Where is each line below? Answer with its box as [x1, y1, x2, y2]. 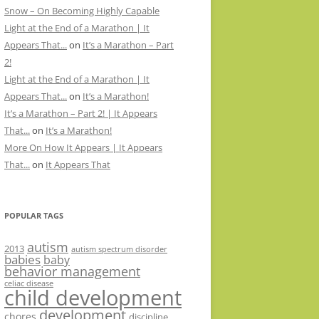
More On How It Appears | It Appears [4, 140, 162, 154]
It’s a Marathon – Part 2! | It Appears [4, 106, 157, 120]
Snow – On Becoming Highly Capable [4, 4, 159, 17]
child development [4, 283, 182, 312]
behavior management [4, 262, 140, 280]
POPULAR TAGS [4, 209, 63, 221]
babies [4, 251, 41, 268]
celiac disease [4, 278, 53, 288]
